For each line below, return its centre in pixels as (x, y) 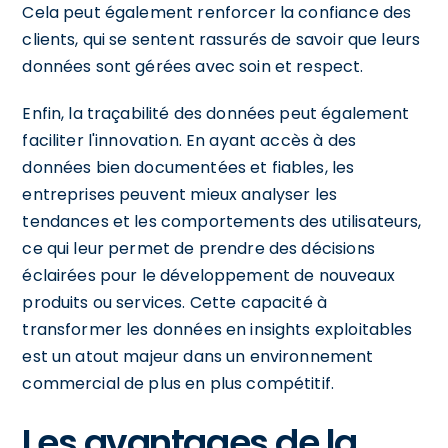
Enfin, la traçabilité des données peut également (216, 113)
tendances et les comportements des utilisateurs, (222, 221)
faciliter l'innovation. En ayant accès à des (189, 140)
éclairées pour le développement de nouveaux (208, 275)
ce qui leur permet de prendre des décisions (198, 248)
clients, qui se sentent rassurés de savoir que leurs (221, 39)
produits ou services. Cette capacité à (175, 302)
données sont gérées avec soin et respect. (193, 66)
